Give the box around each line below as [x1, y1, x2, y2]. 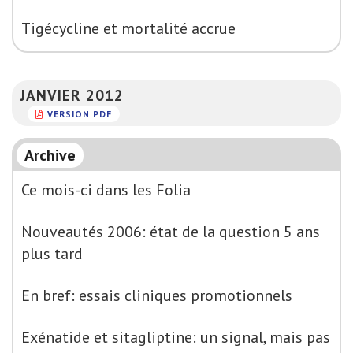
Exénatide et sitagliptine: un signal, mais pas [21, 327, 330, 347]
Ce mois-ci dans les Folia [21, 180, 191, 200]
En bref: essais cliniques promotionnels [21, 285, 292, 306]
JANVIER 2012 [20, 85, 124, 105]
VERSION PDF [47, 107, 112, 120]
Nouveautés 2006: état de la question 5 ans [21, 221, 320, 242]
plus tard [21, 243, 83, 264]
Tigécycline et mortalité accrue [21, 18, 236, 39]
